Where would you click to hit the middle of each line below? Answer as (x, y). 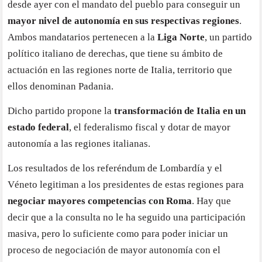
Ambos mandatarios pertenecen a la (83, 37)
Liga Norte (181, 37)
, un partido (229, 37)
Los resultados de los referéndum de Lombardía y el (115, 168)
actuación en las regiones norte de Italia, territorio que (120, 70)
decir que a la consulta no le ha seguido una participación (127, 217)
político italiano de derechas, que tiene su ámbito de (116, 53)
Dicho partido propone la (61, 111)
